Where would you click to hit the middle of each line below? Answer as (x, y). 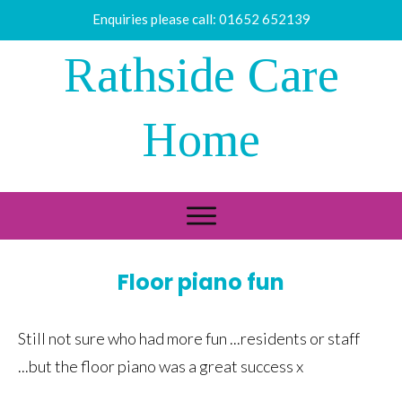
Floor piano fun (201, 282)
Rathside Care (201, 75)
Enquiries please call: (155, 18)
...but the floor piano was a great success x (161, 366)
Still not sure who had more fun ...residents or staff (189, 338)
